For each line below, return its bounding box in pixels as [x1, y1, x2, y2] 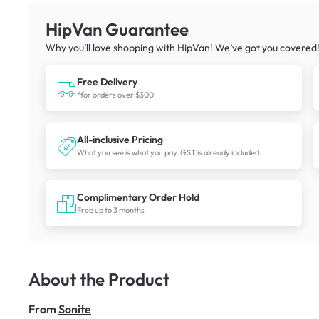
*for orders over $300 [77, 89, 154, 100]
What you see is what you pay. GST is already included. [77, 147, 261, 157]
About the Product [28, 268, 169, 290]
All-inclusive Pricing [77, 132, 163, 146]
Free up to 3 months [77, 204, 145, 215]
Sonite [58, 301, 91, 316]
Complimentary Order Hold [77, 190, 199, 204]
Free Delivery [77, 75, 137, 88]
